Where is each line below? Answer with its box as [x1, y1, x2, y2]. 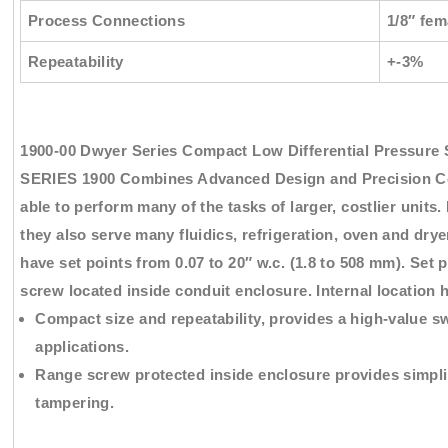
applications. [35, 337, 130, 355]
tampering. [35, 393, 115, 411]
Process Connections [27, 11, 186, 29]
